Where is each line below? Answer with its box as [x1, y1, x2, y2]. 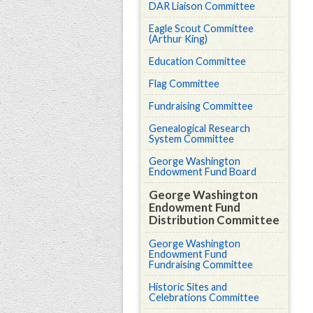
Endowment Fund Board [149, 166, 256, 177]
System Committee [149, 133, 234, 145]
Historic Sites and [149, 281, 227, 293]
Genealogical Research [149, 122, 250, 134]
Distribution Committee [149, 212, 279, 227]
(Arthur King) [149, 33, 208, 45]
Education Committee [149, 55, 246, 67]
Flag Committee [149, 78, 219, 89]
